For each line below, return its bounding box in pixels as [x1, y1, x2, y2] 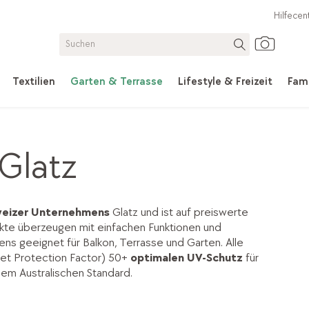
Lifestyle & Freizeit [177, 75, 272, 89]
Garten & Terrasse [70, 75, 163, 89]
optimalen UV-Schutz [130, 250, 246, 266]
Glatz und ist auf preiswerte [109, 205, 248, 220]
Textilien [12, 75, 56, 89]
